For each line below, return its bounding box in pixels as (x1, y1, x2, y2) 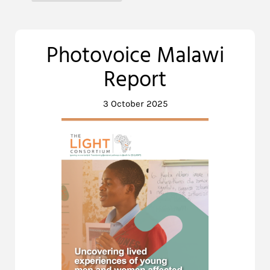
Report (104, 63, 166, 98)
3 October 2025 (102, 98, 168, 109)
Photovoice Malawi (46, 39, 224, 74)
